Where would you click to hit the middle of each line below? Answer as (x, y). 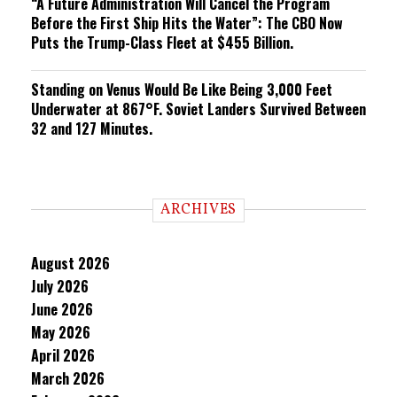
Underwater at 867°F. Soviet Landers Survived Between (198, 109)
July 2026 (60, 286)
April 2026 (63, 355)
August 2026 (70, 263)
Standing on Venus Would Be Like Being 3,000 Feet (182, 90)
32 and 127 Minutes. (92, 128)
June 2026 (62, 309)
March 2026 (68, 378)
